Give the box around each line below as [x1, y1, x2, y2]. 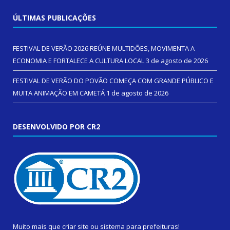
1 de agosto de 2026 [106, 88, 168, 98]
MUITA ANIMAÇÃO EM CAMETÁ [13, 88, 105, 98]
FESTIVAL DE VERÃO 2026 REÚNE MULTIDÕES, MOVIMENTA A [13, 44, 195, 53]
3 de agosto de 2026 [146, 56, 208, 66]
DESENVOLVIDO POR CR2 [13, 122, 100, 132]
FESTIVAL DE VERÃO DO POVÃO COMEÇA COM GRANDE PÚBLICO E [13, 76, 214, 86]
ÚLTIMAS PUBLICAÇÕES [13, 13, 96, 23]
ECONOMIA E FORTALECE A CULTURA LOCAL [13, 56, 144, 66]
